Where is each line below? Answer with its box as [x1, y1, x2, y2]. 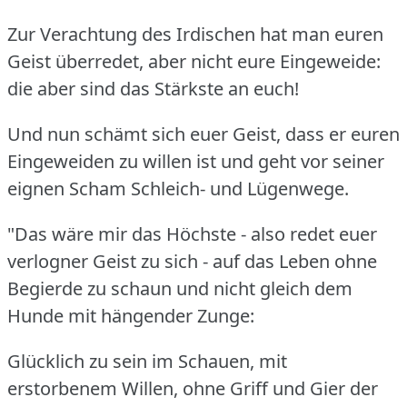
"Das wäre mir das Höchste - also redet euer [7, 221, 377, 246]
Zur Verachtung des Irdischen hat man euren [7, 21, 383, 46]
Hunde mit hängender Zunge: [7, 303, 254, 328]
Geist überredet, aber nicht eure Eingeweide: [7, 48, 381, 74]
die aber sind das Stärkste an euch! [7, 75, 299, 101]
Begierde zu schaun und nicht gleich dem [7, 275, 352, 301]
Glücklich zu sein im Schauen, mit [7, 348, 287, 373]
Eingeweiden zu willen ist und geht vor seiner [7, 148, 384, 174]
